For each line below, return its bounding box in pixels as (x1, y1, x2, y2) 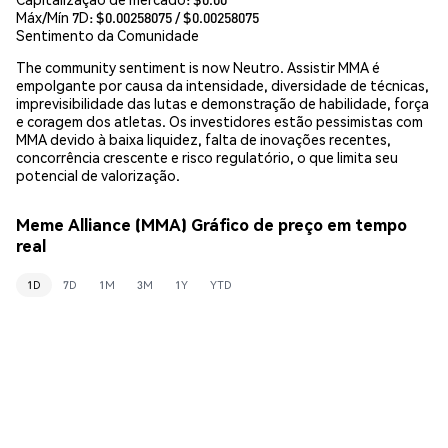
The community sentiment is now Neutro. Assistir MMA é (16, 57, 380, 76)
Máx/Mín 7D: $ (16, 7, 105, 26)
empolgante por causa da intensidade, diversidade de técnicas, (16, 75, 429, 94)
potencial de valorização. (16, 165, 180, 184)
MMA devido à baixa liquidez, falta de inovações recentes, (16, 129, 391, 148)
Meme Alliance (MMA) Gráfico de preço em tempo (16, 214, 407, 236)
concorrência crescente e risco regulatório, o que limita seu (16, 147, 398, 166)
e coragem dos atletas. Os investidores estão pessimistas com (16, 111, 423, 130)
